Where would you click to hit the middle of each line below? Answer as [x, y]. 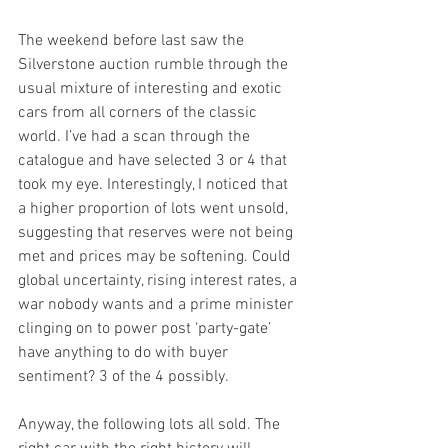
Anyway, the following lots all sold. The [151, 425]
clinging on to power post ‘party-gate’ [146, 329]
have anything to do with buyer [125, 353]
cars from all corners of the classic [139, 113]
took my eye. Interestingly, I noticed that [155, 185]
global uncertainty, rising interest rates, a [159, 281]
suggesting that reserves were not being [157, 233]
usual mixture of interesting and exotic [152, 89]
